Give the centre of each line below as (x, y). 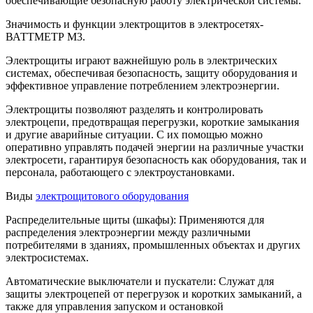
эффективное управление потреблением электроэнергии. (143, 86)
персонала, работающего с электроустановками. (120, 173)
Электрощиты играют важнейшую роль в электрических (141, 61)
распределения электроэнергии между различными (128, 233)
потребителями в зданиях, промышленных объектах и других (153, 245)
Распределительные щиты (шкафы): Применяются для (135, 220)
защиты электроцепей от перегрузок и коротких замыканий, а (154, 294)
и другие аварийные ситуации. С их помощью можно (134, 135)
